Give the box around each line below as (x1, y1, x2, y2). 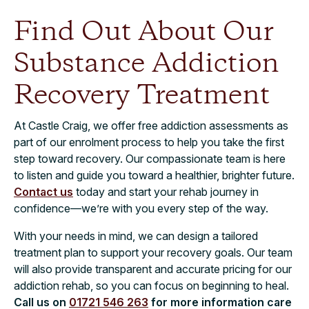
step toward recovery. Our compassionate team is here (14, 151, 286, 166)
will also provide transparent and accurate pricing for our (14, 261, 292, 276)
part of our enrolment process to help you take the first (14, 134, 284, 149)
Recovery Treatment (14, 77, 270, 114)
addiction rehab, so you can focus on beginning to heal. (14, 278, 289, 292)
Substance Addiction (14, 45, 279, 83)
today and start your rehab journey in (73, 184, 259, 199)
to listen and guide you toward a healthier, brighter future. (14, 168, 295, 182)
